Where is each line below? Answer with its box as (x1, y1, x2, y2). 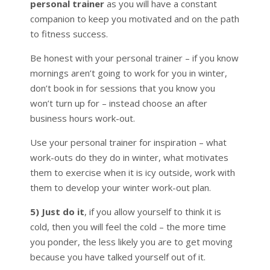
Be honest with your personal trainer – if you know (30, 51, 239, 64)
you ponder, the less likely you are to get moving (30, 235, 233, 248)
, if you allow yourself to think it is (84, 205, 221, 218)
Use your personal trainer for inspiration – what (30, 136, 227, 148)
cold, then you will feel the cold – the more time (30, 220, 226, 233)
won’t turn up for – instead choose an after (30, 96, 207, 109)
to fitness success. (30, 27, 108, 40)
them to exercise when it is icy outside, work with (30, 166, 235, 178)
